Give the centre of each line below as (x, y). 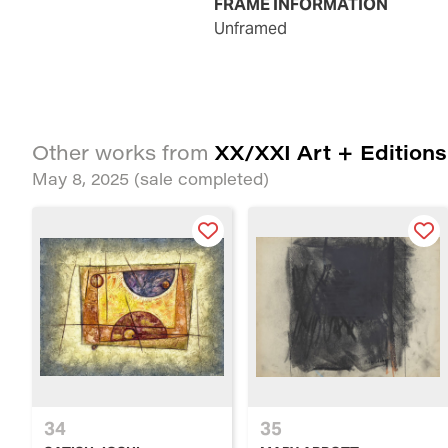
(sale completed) (201, 178)
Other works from (123, 151)
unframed (256, 28)
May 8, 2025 (83, 178)
